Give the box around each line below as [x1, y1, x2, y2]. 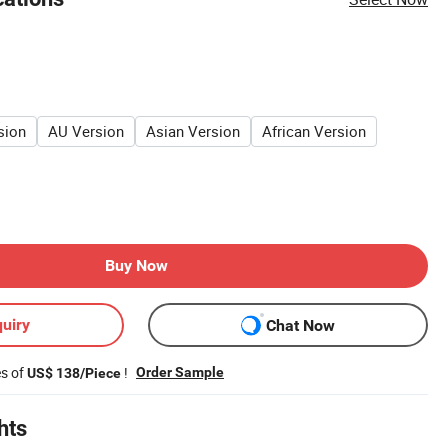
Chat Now [265, 315, 335, 335]
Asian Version [146, 121, 240, 141]
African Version [262, 121, 366, 141]
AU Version [48, 121, 124, 141]
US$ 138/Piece [27, 365, 121, 381]
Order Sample [136, 364, 224, 380]
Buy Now [104, 256, 168, 275]
